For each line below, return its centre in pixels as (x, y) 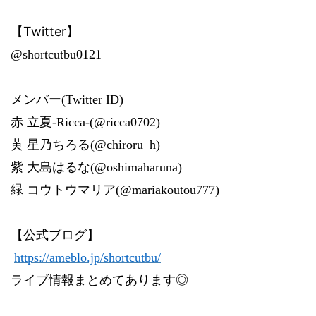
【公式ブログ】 (55, 235)
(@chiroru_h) (125, 145)
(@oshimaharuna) (136, 167)
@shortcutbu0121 (56, 54)
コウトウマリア (71, 190)
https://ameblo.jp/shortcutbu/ (87, 257)
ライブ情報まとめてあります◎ (99, 280)
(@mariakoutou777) (168, 190)
